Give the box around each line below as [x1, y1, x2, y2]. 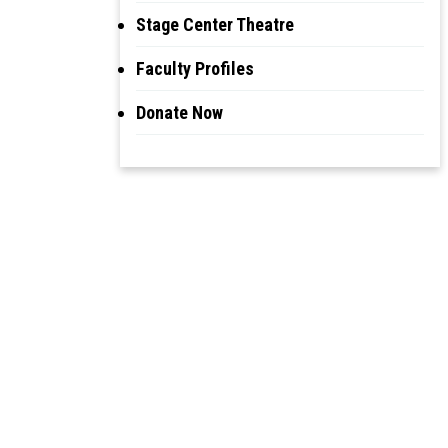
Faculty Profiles [136, 57, 254, 79]
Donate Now [136, 101, 223, 123]
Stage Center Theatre [136, 13, 294, 35]
